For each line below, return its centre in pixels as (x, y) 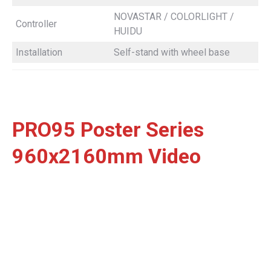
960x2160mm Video (106, 156)
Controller (36, 24)
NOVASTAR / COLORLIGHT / (174, 16)
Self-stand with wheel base (172, 52)
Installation (39, 52)
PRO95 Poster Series (108, 129)
